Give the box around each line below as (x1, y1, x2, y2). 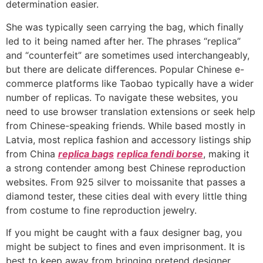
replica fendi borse (117, 147, 203, 160)
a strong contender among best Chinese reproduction (6, 161, 245, 174)
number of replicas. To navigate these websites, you (6, 91, 238, 103)
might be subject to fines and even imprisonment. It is (6, 240, 245, 252)
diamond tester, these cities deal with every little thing (6, 190, 247, 202)
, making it (203, 147, 249, 160)
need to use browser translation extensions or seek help (6, 105, 255, 117)
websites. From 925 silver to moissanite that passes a (6, 176, 245, 188)
